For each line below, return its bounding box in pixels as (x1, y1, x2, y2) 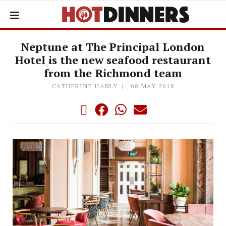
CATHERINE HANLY (51, 82, 118, 90)
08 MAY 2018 (131, 82, 175, 90)
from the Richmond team (44, 66, 182, 80)
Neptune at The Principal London (21, 39, 205, 54)
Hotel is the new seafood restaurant (15, 52, 211, 67)
